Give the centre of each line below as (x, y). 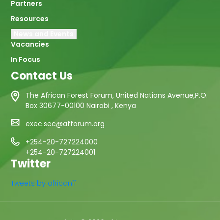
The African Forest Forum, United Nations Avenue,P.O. (117, 95)
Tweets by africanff (44, 183)
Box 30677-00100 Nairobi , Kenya (81, 106)
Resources (30, 19)
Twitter (31, 164)
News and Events (44, 34)
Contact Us (42, 76)
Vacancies (30, 44)
